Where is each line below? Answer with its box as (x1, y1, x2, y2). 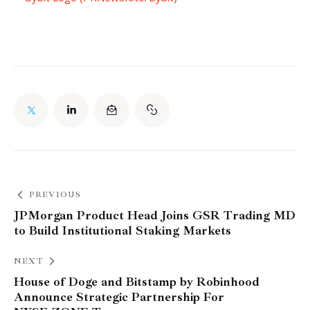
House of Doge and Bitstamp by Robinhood (14, 273, 259, 289)
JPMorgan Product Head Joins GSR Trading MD (14, 207, 295, 223)
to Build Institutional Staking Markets (14, 222, 231, 238)
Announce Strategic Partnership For (14, 289, 224, 304)
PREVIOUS (28, 189, 82, 200)
